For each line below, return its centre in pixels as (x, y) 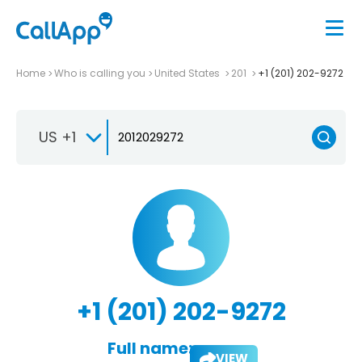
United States (188, 73)
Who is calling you (100, 73)
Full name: (149, 348)
